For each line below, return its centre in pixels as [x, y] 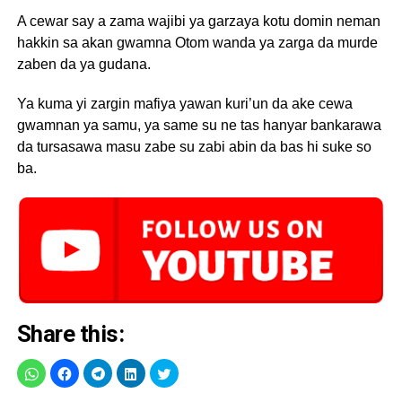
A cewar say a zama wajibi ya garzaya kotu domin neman [198, 21]
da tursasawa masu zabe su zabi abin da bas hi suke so [194, 147]
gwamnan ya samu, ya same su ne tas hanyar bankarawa [199, 125]
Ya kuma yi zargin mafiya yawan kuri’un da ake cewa [184, 104]
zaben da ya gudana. [83, 64]
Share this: [70, 333]
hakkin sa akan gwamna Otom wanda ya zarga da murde [197, 43]
